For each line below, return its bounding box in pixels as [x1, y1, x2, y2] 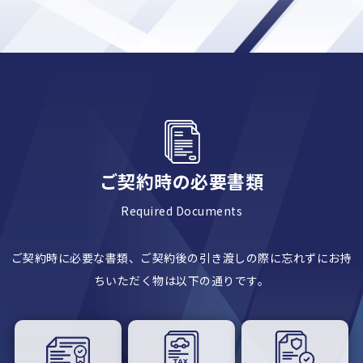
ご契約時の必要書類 [99, 167, 264, 194]
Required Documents [121, 202, 242, 219]
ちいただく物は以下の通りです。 [93, 271, 270, 288]
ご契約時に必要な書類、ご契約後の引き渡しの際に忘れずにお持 [11, 249, 352, 266]
